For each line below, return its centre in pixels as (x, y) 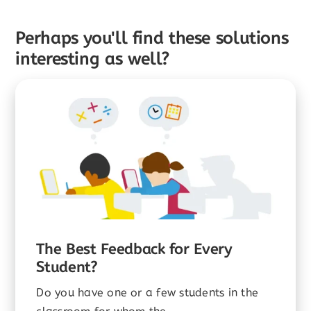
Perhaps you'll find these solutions (152, 38)
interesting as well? (92, 59)
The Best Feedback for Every (134, 249)
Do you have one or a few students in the (147, 292)
